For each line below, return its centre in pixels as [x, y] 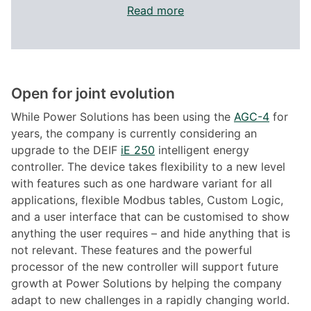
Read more [155, 11]
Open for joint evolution [93, 94]
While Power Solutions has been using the [123, 117]
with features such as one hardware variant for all [142, 184]
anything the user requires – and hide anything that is [151, 234]
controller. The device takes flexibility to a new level [148, 167]
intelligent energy [202, 150]
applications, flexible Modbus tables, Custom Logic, [147, 200]
